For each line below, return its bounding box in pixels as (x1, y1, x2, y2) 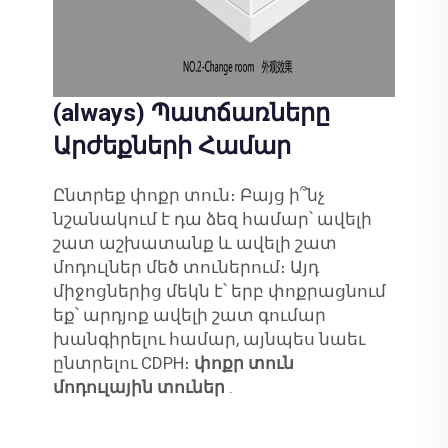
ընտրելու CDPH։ (52, 352, 194, 373)
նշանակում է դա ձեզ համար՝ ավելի (52, 208, 372, 229)
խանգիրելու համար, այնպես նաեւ (52, 328, 365, 349)
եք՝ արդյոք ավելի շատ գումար (52, 304, 326, 325)
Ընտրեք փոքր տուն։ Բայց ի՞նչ (52, 184, 325, 205)
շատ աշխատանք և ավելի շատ (52, 232, 337, 253)
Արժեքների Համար (52, 131, 291, 160)
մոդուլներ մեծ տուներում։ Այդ (52, 256, 319, 277)
